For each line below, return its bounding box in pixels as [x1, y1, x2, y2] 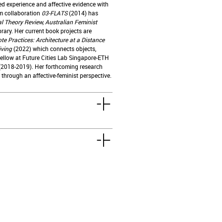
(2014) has [67, 9, 98, 17]
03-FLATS [41, 9, 67, 17]
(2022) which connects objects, [11, 45, 96, 53]
